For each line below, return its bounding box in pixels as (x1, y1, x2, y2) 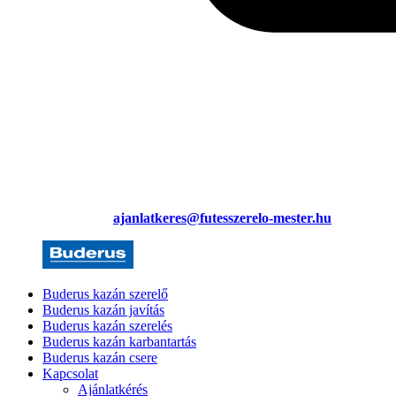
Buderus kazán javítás (42, 302, 164, 317)
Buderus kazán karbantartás (42, 334, 196, 349)
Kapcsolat (42, 366, 98, 381)
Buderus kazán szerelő (42, 286, 168, 301)
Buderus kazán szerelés (42, 318, 172, 333)
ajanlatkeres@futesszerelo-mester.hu (113, 210, 331, 225)
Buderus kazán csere (42, 350, 157, 365)
